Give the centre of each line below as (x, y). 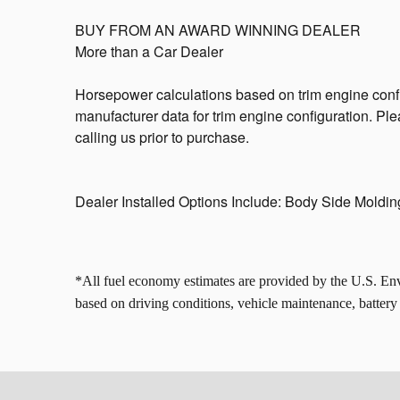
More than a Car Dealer (149, 51)
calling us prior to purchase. (162, 137)
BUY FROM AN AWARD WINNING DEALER (218, 29)
